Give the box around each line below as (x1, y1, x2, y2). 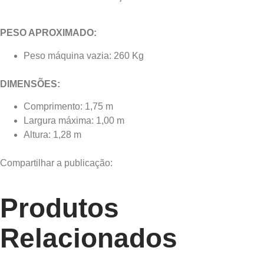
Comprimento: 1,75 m (24, 101, 113, 112)
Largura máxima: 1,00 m (24, 115, 124, 126)
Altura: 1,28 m (24, 130, 81, 140)
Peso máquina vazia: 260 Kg (24, 50, 144, 61)
